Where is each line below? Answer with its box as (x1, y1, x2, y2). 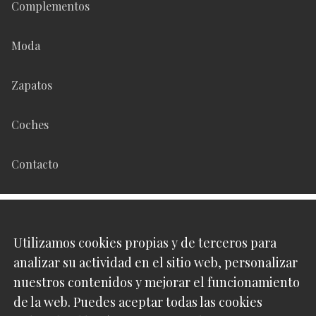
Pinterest (11, 262, 59, 278)
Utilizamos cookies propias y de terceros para (13, 234, 276, 251)
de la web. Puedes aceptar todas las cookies (13, 293, 262, 310)
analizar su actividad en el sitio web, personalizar (13, 254, 298, 271)
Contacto (11, 157, 59, 172)
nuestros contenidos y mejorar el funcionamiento (13, 274, 300, 291)
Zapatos (11, 78, 52, 93)
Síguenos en (11, 210, 101, 232)
